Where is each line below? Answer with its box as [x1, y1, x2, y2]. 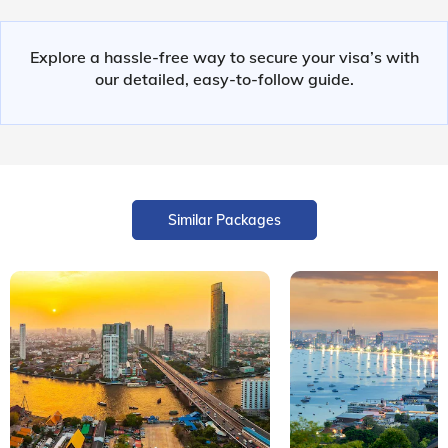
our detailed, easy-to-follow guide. [94, 68, 354, 89]
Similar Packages [167, 210, 281, 229]
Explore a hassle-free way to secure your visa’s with [29, 46, 419, 67]
